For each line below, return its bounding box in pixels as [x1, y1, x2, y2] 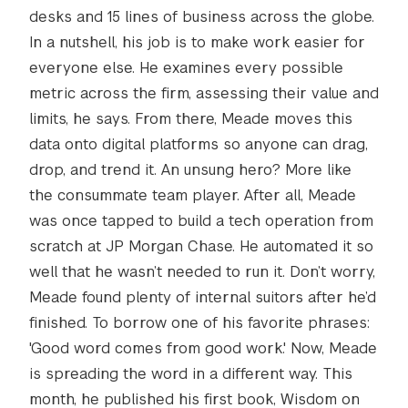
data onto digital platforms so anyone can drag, [29, 135, 368, 154]
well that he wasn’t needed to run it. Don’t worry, [29, 262, 375, 281]
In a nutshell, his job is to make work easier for [29, 33, 365, 52]
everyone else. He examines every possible [29, 58, 343, 77]
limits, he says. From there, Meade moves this [29, 109, 352, 128]
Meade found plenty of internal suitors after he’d [29, 288, 376, 307]
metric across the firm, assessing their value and [29, 84, 379, 103]
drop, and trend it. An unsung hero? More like [29, 160, 352, 179]
